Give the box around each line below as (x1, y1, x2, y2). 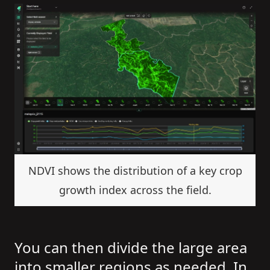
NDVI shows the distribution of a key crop (28, 163, 242, 178)
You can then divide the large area (14, 237, 247, 258)
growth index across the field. (58, 183, 212, 198)
